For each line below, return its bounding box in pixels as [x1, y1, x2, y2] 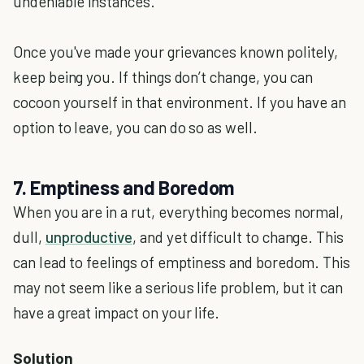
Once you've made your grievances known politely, [13, 42, 339, 62]
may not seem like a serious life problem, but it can [13, 278, 344, 297]
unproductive [45, 227, 132, 247]
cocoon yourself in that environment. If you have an [13, 93, 347, 112]
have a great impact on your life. [13, 303, 220, 323]
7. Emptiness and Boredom [13, 175, 236, 200]
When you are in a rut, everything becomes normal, [13, 202, 344, 222]
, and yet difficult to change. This [132, 227, 344, 247]
